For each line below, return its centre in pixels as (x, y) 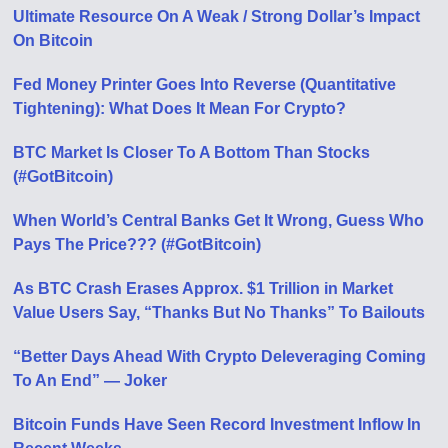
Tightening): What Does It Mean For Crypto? (180, 108)
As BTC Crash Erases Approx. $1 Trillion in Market (203, 288)
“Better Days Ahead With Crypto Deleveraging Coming (220, 356)
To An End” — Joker (90, 380)
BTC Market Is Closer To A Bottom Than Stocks (192, 152)
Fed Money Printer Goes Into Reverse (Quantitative (205, 84)
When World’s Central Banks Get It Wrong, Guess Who (219, 220)
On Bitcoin (53, 40)
